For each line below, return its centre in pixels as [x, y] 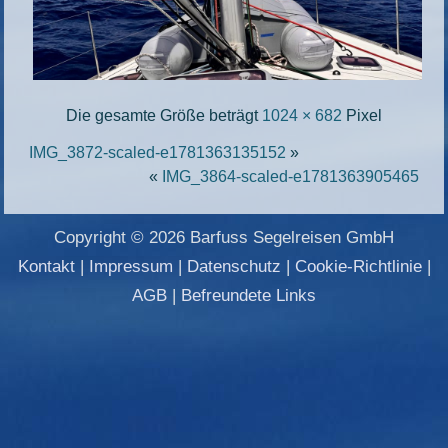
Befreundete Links [248, 295]
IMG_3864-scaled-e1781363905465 [290, 176]
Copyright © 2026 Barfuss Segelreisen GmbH [224, 237]
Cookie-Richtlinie [358, 266]
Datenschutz [233, 266]
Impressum [130, 266]
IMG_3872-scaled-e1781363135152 [158, 152]
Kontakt [46, 266]
